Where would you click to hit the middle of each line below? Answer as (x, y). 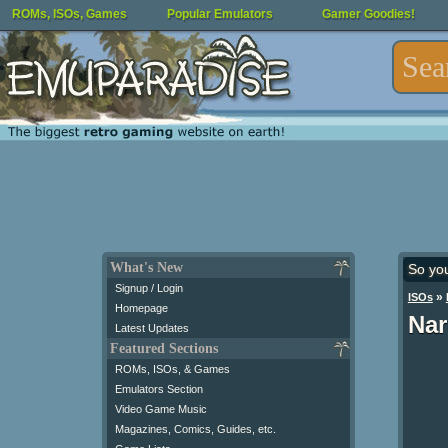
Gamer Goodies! (368, 14)
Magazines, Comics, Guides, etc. (195, 429)
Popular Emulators (220, 14)
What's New (146, 267)
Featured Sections (164, 348)
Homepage (141, 308)
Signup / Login (149, 288)
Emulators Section (159, 389)
